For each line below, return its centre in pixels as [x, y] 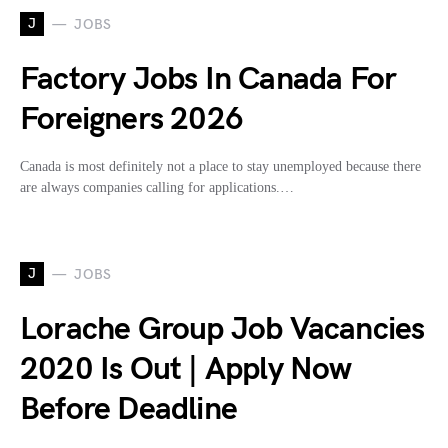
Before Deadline [128, 410]
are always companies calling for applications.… [157, 188]
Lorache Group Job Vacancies [222, 330]
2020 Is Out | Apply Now [186, 370]
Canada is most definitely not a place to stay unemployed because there [220, 167]
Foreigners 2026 [131, 120]
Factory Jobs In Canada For [208, 80]
